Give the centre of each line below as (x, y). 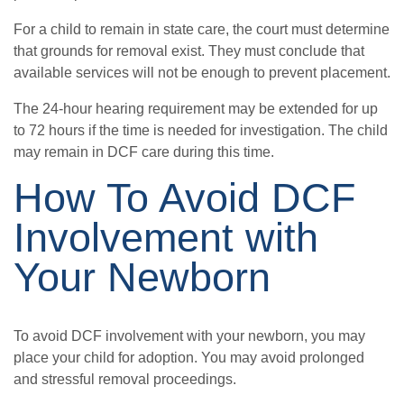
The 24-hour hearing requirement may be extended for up (196, 109)
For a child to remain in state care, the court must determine (202, 30)
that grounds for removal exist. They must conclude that (189, 51)
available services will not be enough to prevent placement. (202, 73)
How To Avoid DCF (184, 198)
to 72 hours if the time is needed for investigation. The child (201, 131)
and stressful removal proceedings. (125, 380)
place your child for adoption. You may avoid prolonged (189, 358)
